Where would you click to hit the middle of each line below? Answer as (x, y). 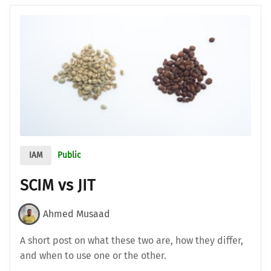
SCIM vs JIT (57, 185)
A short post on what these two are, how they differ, (132, 240)
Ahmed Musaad (77, 214)
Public (70, 155)
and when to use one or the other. (93, 255)
